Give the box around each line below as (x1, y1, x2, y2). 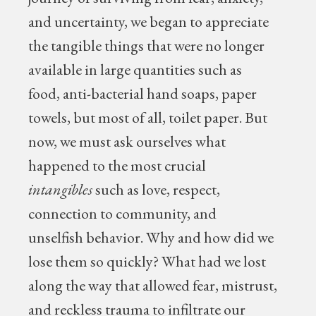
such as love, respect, (92, 179, 221, 200)
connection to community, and (28, 203, 217, 224)
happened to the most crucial (28, 155, 207, 176)
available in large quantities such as (28, 59, 243, 80)
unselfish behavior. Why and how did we (28, 227, 274, 248)
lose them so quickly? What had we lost (28, 251, 267, 272)
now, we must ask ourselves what (28, 131, 226, 152)
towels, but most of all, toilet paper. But (28, 107, 268, 128)
